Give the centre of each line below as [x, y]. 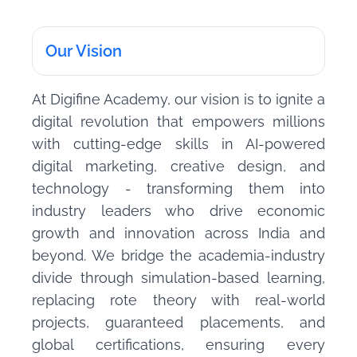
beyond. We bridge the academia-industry [178, 256]
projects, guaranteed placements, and [178, 323]
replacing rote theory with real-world [178, 300]
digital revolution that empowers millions [178, 122]
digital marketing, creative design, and [178, 167]
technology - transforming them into [178, 189]
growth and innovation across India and [178, 233]
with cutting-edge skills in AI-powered [178, 144]
